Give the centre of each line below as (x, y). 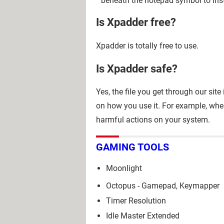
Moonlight (124, 168)
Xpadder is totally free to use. (147, 45)
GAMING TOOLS (132, 147)
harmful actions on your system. (153, 120)
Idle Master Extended (143, 215)
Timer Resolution (136, 200)
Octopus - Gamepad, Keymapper (163, 185)
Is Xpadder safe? (137, 68)
